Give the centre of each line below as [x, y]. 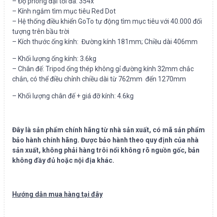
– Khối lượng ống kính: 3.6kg [54, 59]
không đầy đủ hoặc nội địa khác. [63, 161]
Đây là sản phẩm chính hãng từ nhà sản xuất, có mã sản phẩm [108, 130]
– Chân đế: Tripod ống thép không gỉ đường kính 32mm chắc [103, 69]
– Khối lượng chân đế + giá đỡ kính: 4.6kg [73, 96]
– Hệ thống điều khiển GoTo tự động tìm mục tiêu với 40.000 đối [107, 22]
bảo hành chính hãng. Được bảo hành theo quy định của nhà [105, 140]
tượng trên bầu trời [41, 32]
